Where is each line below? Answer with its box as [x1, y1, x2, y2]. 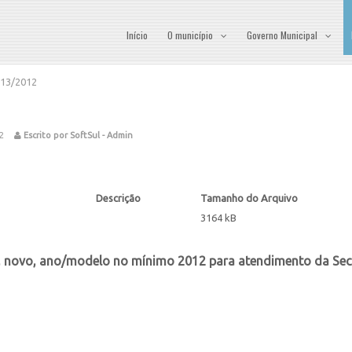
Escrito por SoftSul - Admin [21, 130, 133, 140]
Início [126, 28, 148, 42]
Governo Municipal [247, 28, 317, 42]
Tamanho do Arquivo [200, 192, 298, 203]
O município [167, 28, 213, 42]
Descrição [96, 192, 141, 203]
